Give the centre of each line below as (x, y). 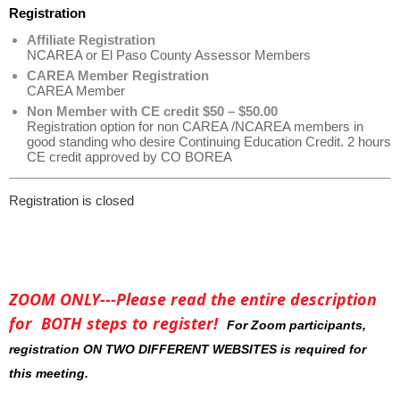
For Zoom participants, (296, 325)
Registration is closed (71, 200)
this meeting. (50, 373)
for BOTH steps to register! (118, 323)
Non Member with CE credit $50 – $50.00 (152, 111)
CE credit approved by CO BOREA (129, 157)
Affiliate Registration (91, 40)
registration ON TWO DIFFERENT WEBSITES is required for (187, 349)
